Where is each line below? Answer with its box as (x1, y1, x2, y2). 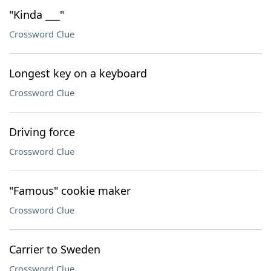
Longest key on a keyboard (9, 66, 147, 80)
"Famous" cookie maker (9, 183, 131, 198)
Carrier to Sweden (9, 242, 100, 256)
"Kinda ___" (9, 7, 64, 22)
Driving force (9, 125, 75, 139)
